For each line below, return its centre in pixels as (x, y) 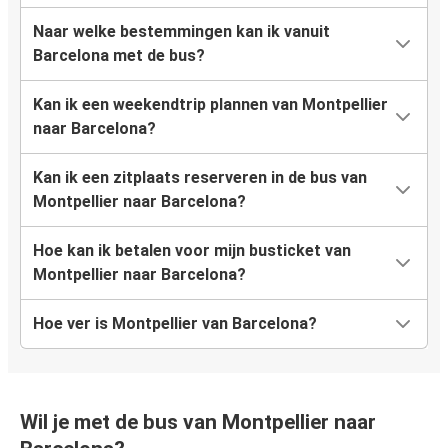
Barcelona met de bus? (119, 56)
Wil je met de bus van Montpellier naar (198, 422)
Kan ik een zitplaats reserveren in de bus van (200, 178)
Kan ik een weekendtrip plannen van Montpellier (210, 105)
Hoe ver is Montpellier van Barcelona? (175, 324)
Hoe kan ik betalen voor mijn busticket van (192, 251)
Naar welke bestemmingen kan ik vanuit (181, 32)
